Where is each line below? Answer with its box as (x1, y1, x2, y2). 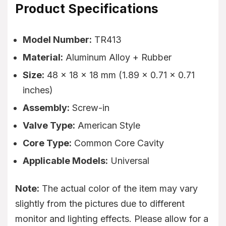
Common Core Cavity (72, 137, 164, 148)
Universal (108, 155, 149, 166)
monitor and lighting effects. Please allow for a (15, 213, 208, 224)
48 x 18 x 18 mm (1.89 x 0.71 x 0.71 (44, 69, 195, 80)
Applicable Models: (23, 155, 108, 166)
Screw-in (70, 102, 109, 113)
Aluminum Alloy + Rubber (63, 51, 172, 63)
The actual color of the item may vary (39, 183, 198, 194)
